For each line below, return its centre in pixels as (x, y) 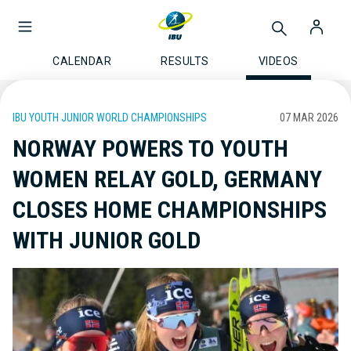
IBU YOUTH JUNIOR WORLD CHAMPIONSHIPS (110, 118)
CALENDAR (82, 61)
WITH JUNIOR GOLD (107, 240)
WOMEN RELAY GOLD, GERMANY (167, 179)
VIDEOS (278, 61)
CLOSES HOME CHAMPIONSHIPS (170, 210)
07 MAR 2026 (309, 118)
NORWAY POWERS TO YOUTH (150, 148)
